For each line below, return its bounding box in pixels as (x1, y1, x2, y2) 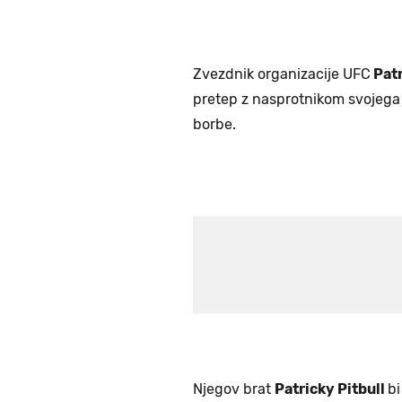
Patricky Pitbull (275, 380, 388, 398)
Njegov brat (193, 380, 275, 398)
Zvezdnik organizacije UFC (193, 66, 371, 83)
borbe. (193, 116, 240, 134)
